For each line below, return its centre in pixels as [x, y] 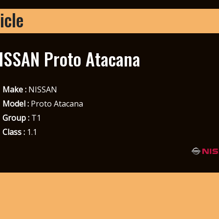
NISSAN [42, 89]
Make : [14, 89]
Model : [15, 103]
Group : [16, 118]
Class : [13, 132]
